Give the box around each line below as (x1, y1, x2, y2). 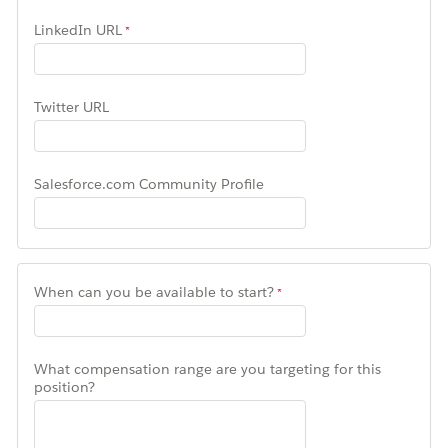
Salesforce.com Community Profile (34, 174, 264, 193)
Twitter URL (34, 97, 109, 116)
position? (34, 377, 95, 396)
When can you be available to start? (34, 282, 274, 301)
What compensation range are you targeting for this (34, 359, 381, 378)
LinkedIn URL (34, 20, 122, 39)
